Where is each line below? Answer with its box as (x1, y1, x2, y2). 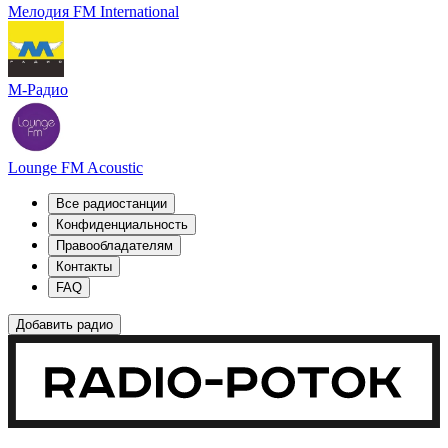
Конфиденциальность (56, 217, 188, 233)
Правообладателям (56, 238, 173, 254)
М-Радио (8, 81, 68, 99)
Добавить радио (16, 317, 113, 333)
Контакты (56, 259, 112, 275)
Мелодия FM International (8, 3, 179, 21)
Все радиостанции (56, 196, 167, 212)
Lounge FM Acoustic (8, 159, 143, 177)
